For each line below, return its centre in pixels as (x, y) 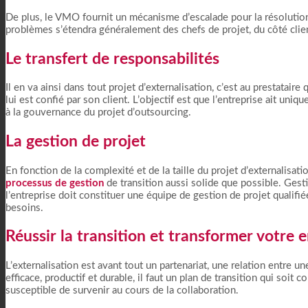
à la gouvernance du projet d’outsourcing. (98, 113)
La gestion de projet (76, 141)
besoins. (24, 208)
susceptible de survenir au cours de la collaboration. (122, 290)
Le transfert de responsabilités (112, 59)
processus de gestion (55, 183)
